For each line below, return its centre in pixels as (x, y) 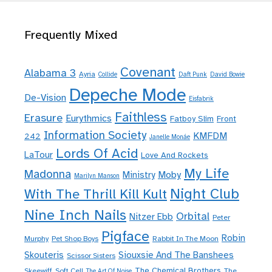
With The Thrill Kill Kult (96, 194)
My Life (206, 173)
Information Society (95, 135)
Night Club (205, 194)
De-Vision (45, 97)
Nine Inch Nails (75, 215)
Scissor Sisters (91, 255)
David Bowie (227, 74)
